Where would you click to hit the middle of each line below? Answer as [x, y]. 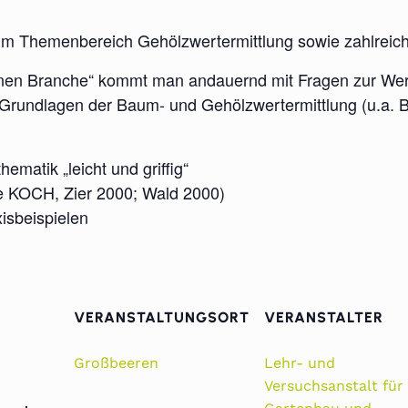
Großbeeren [116, 363]
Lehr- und [300, 363]
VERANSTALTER [324, 317]
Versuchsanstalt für [334, 386]
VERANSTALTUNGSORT [162, 317]
